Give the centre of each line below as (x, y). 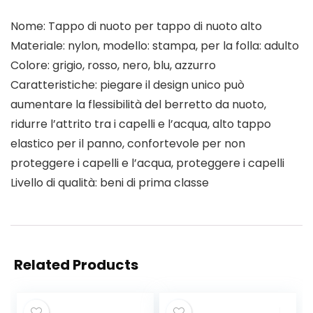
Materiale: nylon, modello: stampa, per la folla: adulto (155, 46)
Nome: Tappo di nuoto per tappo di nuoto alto (136, 26)
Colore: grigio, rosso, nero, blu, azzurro (113, 65)
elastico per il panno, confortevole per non (128, 144)
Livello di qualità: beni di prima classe (110, 183)
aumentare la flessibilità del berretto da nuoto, (138, 104)
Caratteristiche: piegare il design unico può (128, 85)
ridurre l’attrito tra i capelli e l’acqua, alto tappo (141, 124)
